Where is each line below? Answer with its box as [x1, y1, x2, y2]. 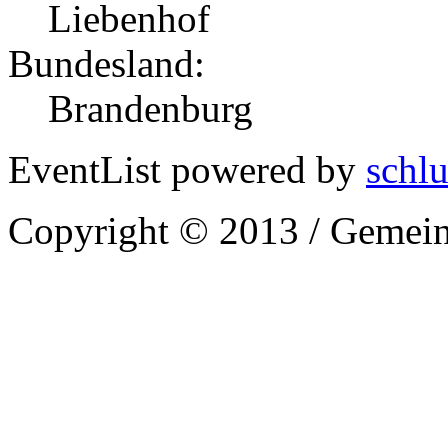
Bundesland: [8, 42, 205, 86]
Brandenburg [48, 87, 253, 131]
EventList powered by [8, 148, 366, 192]
